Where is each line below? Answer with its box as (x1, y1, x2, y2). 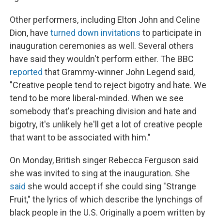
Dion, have (10, 28, 50, 38)
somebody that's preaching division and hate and (10, 106, 197, 116)
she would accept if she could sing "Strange (26, 181, 196, 191)
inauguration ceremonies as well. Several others (10, 41, 194, 51)
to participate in (140, 28, 201, 38)
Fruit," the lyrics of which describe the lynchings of (10, 194, 203, 204)
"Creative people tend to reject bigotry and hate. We (10, 80, 206, 90)
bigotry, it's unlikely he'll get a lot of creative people (10, 119, 202, 129)
